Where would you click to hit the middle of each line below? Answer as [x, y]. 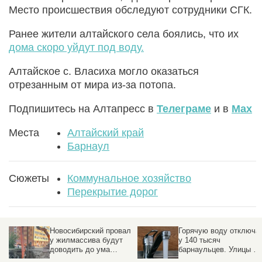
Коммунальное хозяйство [129, 178]
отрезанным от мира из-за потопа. [92, 85]
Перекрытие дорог [113, 192]
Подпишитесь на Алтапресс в [83, 108]
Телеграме [184, 108]
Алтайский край [106, 132]
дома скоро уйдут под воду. [76, 47]
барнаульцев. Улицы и [218, 249]
